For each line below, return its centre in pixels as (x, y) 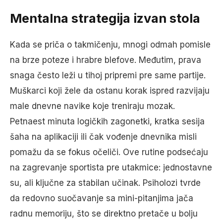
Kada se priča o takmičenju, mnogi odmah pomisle (110, 44)
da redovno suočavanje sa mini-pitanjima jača (102, 198)
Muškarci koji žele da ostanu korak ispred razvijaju (110, 90)
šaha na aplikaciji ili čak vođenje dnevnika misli (103, 137)
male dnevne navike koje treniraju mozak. (92, 106)
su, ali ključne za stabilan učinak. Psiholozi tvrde (105, 183)
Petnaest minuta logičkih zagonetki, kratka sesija (107, 121)
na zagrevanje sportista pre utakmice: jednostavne (111, 167)
